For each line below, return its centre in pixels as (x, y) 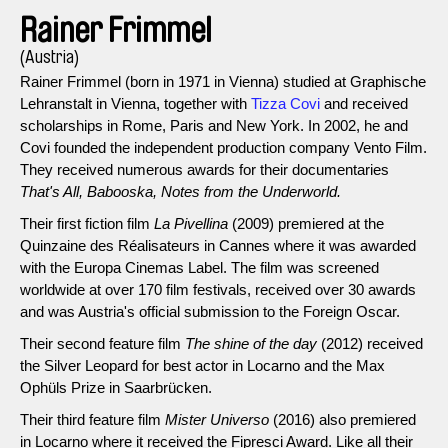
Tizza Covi (285, 103)
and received (364, 103)
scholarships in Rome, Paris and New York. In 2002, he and (214, 125)
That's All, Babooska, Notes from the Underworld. (180, 191)
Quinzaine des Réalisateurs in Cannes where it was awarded (218, 245)
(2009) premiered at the (306, 223)
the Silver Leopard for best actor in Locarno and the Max (202, 365)
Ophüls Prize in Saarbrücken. (116, 387)
